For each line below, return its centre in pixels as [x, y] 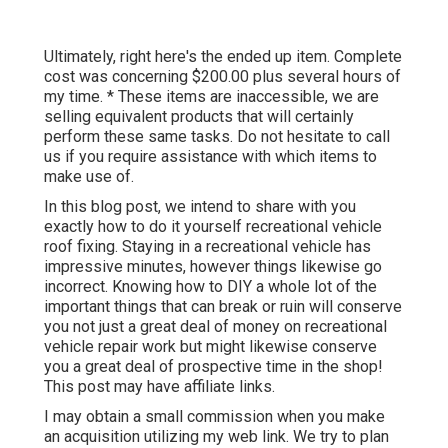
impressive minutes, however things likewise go [213, 267]
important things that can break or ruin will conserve [223, 307]
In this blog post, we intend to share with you [200, 207]
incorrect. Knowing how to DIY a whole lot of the [210, 287]
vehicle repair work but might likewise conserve [210, 347]
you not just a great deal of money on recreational [215, 327]
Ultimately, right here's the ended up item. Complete [223, 57]
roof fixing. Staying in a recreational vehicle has [207, 247]
